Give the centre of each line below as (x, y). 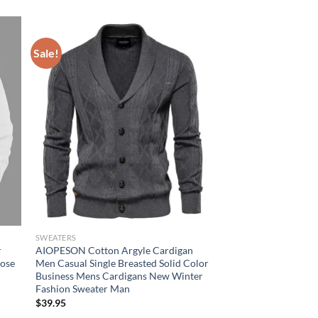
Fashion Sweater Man (82, 289)
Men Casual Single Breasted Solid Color (122, 263)
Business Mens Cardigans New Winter (119, 276)
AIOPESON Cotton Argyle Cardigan (114, 251)
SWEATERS (56, 238)
